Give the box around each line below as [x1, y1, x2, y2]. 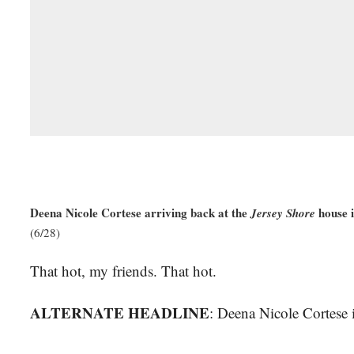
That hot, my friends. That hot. [30, 261, 217, 281]
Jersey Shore [250, 205, 315, 221]
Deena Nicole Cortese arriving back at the [30, 204, 250, 221]
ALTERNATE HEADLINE [30, 302, 209, 323]
